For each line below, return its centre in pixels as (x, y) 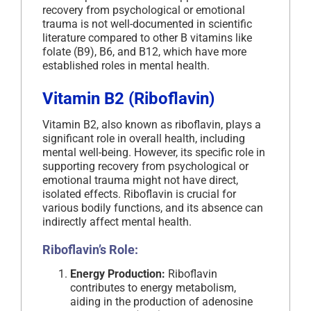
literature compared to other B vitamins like (147, 38)
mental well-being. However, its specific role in (154, 153)
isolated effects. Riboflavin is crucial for (139, 194)
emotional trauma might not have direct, (140, 180)
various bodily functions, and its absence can (153, 208)
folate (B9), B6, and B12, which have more (144, 52)
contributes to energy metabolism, (153, 288)
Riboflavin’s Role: (90, 250)
